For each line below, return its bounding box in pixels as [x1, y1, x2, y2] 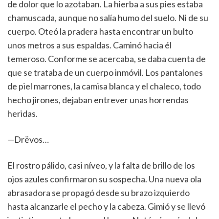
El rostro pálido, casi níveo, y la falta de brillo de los [7, 160, 195, 171]
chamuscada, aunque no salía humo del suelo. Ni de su [7, 12, 208, 23]
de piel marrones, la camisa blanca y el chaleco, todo [7, 81, 201, 91]
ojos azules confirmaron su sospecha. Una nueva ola [7, 174, 201, 184]
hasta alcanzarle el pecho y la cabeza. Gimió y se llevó [7, 201, 205, 212]
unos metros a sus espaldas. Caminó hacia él [7, 40, 172, 50]
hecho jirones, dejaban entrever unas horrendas [7, 94, 189, 105]
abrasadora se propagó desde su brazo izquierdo [7, 187, 190, 198]
